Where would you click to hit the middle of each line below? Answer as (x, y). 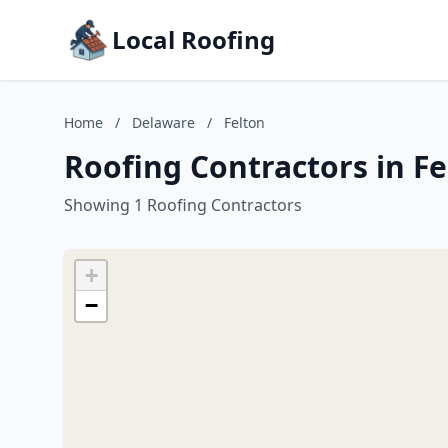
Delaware (163, 122)
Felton (244, 122)
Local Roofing (193, 39)
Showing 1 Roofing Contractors (183, 205)
